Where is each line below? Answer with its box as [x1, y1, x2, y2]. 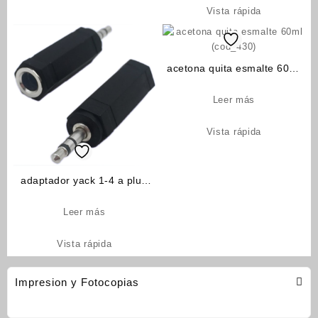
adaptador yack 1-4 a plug [21, 175, 148, 187]
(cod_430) [209, 77, 259, 89]
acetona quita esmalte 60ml [167, 62, 301, 74]
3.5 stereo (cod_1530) [30, 190, 138, 202]
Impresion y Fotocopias [15, 275, 139, 288]
